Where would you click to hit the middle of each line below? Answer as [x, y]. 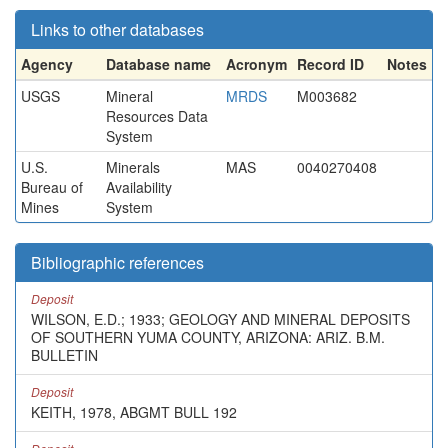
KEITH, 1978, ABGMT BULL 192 [134, 412]
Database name [158, 64]
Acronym [256, 64]
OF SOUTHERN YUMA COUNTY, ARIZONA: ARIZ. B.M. [208, 337]
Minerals [133, 167]
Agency [47, 64]
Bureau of [52, 187]
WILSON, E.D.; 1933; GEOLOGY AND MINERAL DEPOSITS [220, 319]
